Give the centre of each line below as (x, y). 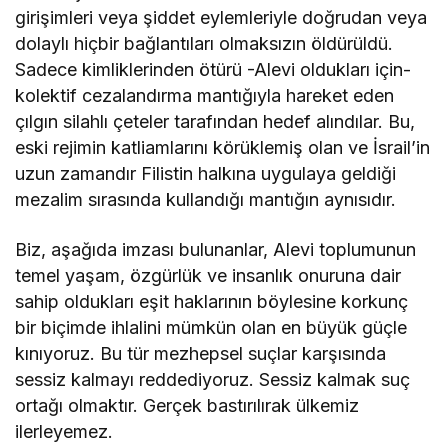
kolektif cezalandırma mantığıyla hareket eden (205, 95)
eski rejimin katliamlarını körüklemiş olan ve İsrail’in (223, 147)
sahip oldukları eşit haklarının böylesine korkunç (212, 301)
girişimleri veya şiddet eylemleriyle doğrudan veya (221, 17)
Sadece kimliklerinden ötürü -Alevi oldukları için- (213, 69)
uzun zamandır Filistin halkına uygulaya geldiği (206, 173)
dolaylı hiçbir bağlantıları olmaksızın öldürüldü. (204, 43)
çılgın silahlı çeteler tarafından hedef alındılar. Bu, (215, 121)
